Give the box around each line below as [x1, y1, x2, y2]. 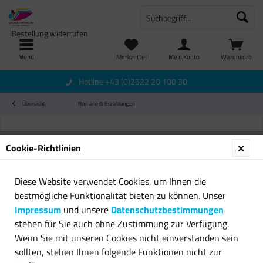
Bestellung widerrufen [11, 27, 88, 39]
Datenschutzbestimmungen [111, 202, 224, 217]
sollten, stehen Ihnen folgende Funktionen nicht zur [15, 244, 222, 259]
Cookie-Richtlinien [6, 140, 81, 155]
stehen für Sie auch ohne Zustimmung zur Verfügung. [15, 216, 229, 231]
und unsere [61, 202, 111, 217]
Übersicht [22, 99, 45, 108]
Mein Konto [168, 52, 200, 62]
